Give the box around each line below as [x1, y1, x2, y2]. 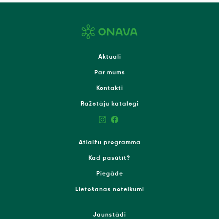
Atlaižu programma [78, 139, 141, 146]
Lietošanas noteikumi [75, 186, 144, 193]
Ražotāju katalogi [80, 101, 139, 107]
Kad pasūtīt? [88, 155, 131, 161]
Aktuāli [98, 54, 121, 60]
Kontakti [96, 85, 123, 91]
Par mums [94, 69, 125, 76]
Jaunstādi [93, 212, 126, 218]
